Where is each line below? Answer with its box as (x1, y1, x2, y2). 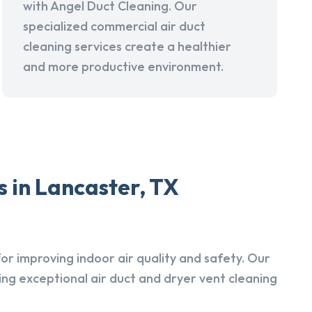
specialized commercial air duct (23, 18, 206, 35)
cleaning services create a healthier (23, 38, 232, 55)
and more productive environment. (23, 58, 224, 75)
